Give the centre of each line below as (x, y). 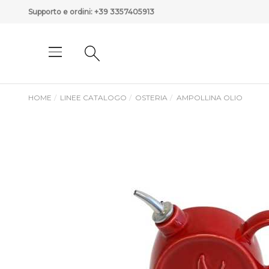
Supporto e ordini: (61, 12)
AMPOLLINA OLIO (209, 98)
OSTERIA (152, 98)
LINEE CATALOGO (94, 98)
